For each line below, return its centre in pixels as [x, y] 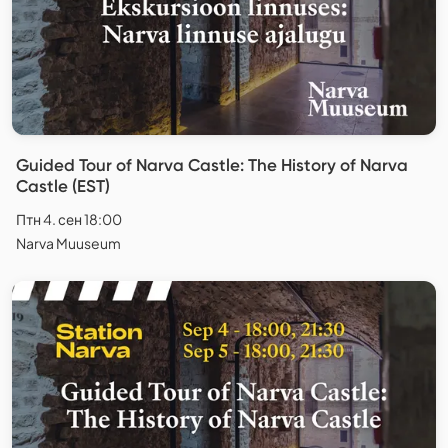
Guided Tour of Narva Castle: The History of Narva [212, 165]
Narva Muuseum [68, 243]
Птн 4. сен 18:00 [69, 219]
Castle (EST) [63, 186]
